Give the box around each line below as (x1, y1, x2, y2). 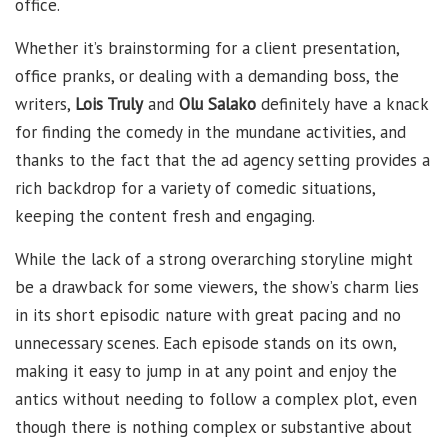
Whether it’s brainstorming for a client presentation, (15, 37, 399, 60)
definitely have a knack (256, 93, 428, 116)
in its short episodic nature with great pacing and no (15, 304, 401, 327)
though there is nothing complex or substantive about (15, 416, 412, 439)
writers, (15, 93, 75, 116)
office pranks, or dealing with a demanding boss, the (15, 65, 399, 88)
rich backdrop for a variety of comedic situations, (15, 177, 375, 200)
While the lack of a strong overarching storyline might (15, 248, 413, 271)
